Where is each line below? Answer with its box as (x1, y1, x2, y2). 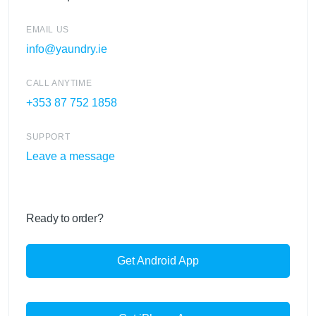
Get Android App (117, 255, 199, 267)
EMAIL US (26, 25, 69, 35)
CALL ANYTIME (26, 78, 92, 89)
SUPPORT (26, 132, 71, 142)
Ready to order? (26, 212, 104, 225)
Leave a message (26, 150, 115, 163)
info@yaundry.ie (26, 43, 107, 56)
